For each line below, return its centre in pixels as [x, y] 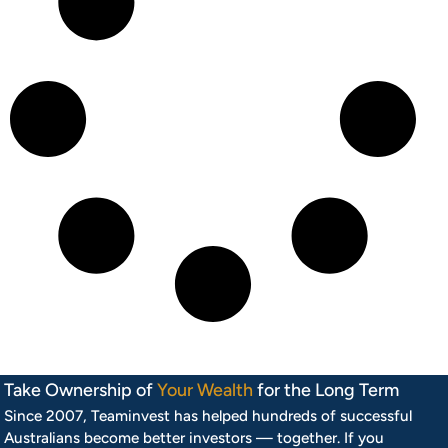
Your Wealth [205, 390]
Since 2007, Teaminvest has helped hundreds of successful [208, 415]
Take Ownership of [81, 390]
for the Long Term [326, 390]
